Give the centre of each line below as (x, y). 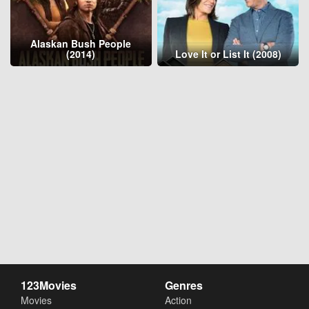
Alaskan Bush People (81, 43)
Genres (184, 285)
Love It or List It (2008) (228, 53)
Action (178, 300)
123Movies (49, 285)
